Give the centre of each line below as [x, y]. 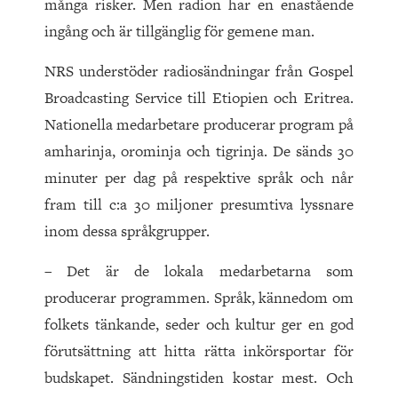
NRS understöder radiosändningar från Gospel [199, 72]
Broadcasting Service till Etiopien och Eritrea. [199, 98]
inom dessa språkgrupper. [127, 231]
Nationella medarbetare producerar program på [199, 125]
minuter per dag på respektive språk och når [199, 178]
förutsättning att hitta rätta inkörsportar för [199, 351]
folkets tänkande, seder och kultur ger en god [199, 325]
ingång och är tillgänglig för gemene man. [179, 32]
